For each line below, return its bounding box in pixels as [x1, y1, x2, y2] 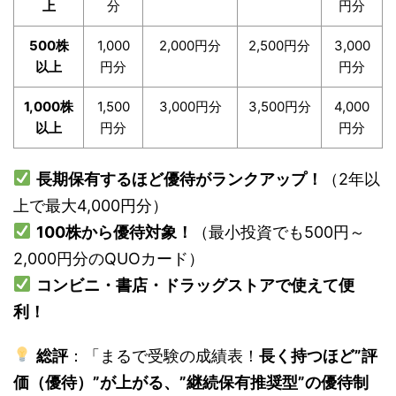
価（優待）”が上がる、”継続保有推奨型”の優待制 [13, 372, 369, 392]
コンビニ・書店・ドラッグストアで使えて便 [35, 275, 354, 294]
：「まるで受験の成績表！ [67, 346, 259, 365]
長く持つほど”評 [258, 346, 377, 365]
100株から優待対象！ [35, 222, 193, 241]
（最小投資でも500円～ [192, 222, 365, 241]
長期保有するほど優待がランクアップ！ [35, 169, 323, 188]
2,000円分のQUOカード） [13, 248, 204, 268]
